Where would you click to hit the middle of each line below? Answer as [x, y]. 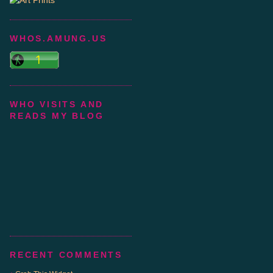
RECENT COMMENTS [66, 255]
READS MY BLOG [57, 115]
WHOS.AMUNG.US [58, 38]
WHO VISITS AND [57, 104]
